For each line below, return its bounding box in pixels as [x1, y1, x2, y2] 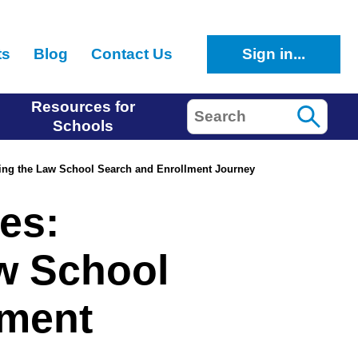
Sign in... [242, 46, 306, 63]
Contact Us [90, 45, 173, 62]
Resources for [31, 97, 136, 115]
